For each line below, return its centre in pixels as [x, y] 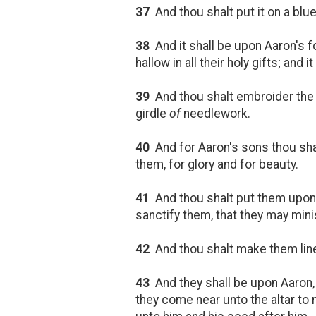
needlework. [215, 113]
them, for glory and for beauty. [217, 164]
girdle [152, 113]
